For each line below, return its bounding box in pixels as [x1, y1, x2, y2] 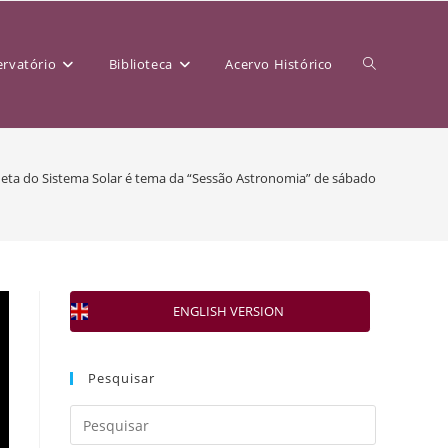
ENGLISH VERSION [172, 302, 284, 320]
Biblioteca [108, 55, 173, 73]
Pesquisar [88, 369, 155, 387]
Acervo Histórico [225, 55, 333, 73]
